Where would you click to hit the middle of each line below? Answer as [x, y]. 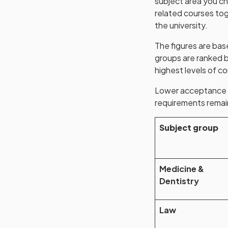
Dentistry [179, 181]
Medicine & [182, 169]
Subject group [189, 127]
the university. [181, 25]
